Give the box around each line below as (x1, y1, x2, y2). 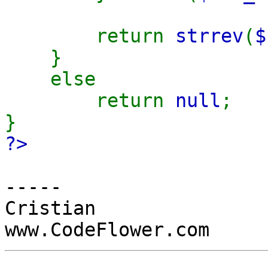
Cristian (5, 197, 96, 219)
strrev (175, 25, 243, 47)
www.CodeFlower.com (5, 218, 209, 240)
